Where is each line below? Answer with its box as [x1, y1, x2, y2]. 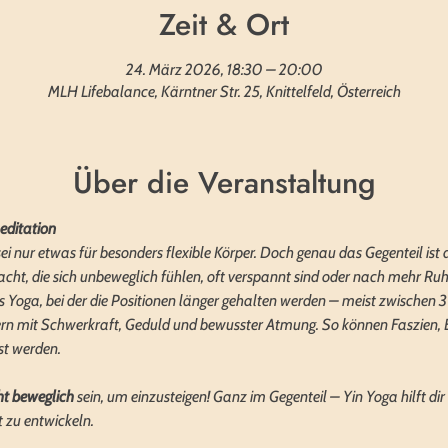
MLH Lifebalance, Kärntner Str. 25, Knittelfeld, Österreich [47, 82, 401, 101]
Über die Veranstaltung [72, 161, 376, 204]
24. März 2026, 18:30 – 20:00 [125, 60, 323, 79]
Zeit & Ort [159, 3, 289, 46]
